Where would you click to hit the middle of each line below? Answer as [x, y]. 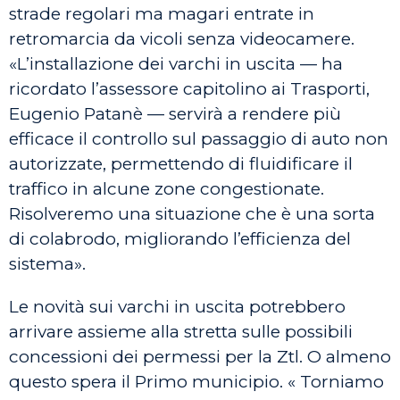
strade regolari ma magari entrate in [162, 14]
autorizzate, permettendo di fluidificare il [181, 164]
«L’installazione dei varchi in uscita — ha [176, 64]
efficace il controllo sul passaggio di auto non [199, 139]
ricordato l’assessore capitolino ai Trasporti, [189, 89]
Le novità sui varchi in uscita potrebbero [177, 307]
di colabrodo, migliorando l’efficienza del [180, 239]
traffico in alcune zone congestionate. [167, 189]
